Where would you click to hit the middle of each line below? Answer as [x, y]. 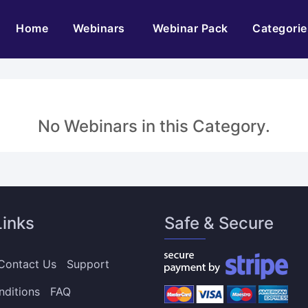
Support [88, 264]
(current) [73, 27]
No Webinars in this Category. [154, 126]
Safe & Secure [219, 223]
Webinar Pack [190, 28]
